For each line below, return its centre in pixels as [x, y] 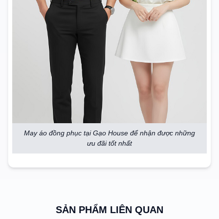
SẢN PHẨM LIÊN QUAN [109, 209]
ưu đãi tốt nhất [109, 143]
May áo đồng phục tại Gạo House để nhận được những [109, 133]
